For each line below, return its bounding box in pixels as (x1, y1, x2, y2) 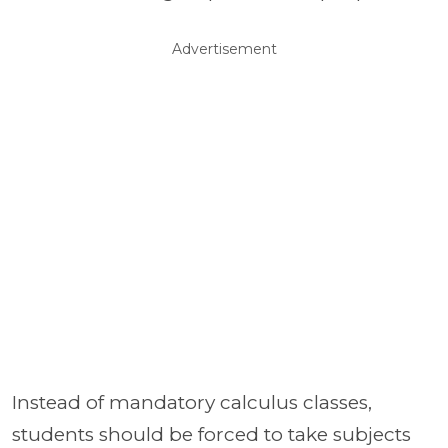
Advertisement (171, 40, 277, 58)
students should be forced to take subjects (12, 423, 411, 446)
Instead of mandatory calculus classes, (12, 391, 372, 414)
